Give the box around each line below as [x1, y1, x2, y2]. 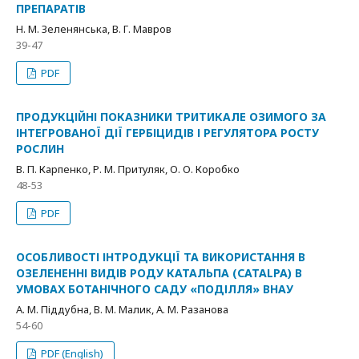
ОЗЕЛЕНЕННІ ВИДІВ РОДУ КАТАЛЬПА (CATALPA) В [16, 265, 302, 280]
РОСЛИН [16, 141, 64, 156]
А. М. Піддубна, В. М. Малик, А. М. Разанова [16, 302, 228, 317]
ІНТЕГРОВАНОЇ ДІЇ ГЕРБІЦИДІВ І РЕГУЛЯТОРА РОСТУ [16, 125, 319, 140]
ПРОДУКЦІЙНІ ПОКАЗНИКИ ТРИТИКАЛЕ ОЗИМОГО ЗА [16, 109, 326, 124]
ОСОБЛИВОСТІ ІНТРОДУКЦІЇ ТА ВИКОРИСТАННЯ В [16, 249, 305, 264]
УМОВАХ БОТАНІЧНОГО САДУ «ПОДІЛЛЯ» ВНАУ [16, 281, 293, 296]
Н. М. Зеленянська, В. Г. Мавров [16, 22, 171, 36]
